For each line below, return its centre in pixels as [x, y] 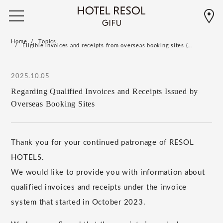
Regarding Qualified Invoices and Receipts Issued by [105, 91]
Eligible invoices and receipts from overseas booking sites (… [108, 46]
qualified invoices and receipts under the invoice [99, 187]
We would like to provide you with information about [108, 172]
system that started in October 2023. [78, 202]
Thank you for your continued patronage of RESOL [103, 142]
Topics [47, 42]
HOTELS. [28, 157]
